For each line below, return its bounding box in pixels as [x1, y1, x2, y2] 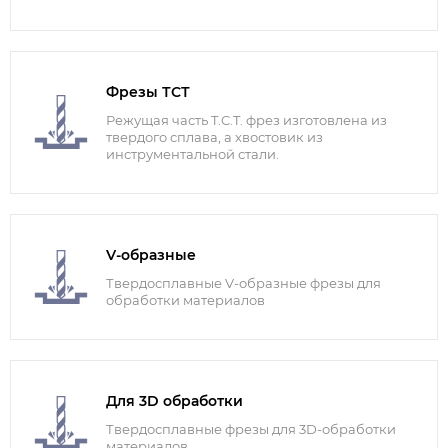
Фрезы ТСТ [106, 83, 190, 102]
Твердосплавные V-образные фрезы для [106, 275, 381, 292]
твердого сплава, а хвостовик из [106, 129, 323, 146]
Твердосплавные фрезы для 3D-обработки [106, 421, 396, 438]
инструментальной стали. [106, 146, 279, 163]
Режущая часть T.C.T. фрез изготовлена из [106, 112, 387, 129]
